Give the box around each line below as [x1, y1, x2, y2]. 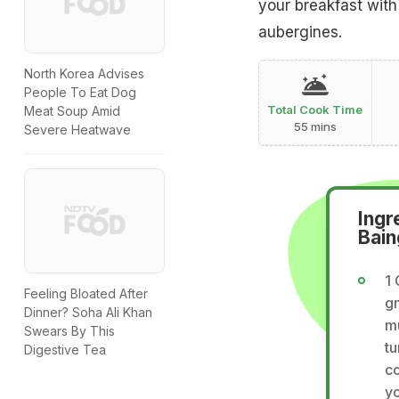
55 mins [293, 119, 337, 134]
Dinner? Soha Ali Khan [24, 305, 152, 321]
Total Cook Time [267, 102, 363, 118]
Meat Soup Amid [24, 103, 120, 119]
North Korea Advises [24, 66, 144, 82]
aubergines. [257, 23, 342, 42]
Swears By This [24, 323, 115, 339]
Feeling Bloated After [24, 286, 148, 302]
